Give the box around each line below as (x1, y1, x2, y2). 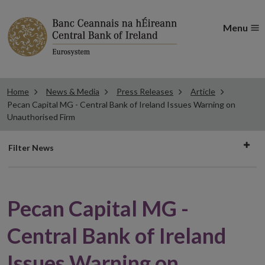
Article (190, 86, 215, 96)
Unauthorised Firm (7, 112, 75, 122)
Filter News (8, 143, 54, 153)
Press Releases (117, 86, 173, 96)
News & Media (46, 86, 99, 96)
